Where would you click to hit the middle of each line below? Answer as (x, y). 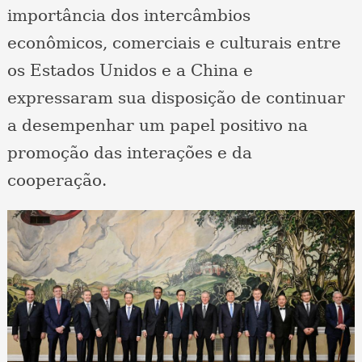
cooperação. (59, 181)
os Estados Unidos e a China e (130, 71)
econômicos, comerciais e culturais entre (174, 43)
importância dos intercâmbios (128, 16)
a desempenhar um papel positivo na (157, 126)
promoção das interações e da (129, 153)
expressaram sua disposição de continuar (176, 98)
